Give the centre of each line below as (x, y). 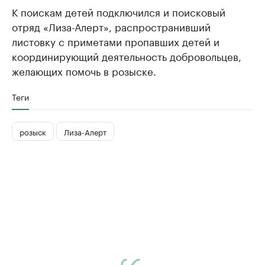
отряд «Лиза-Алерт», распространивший (111, 26)
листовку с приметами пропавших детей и (116, 41)
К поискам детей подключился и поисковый (119, 11)
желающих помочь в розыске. (84, 70)
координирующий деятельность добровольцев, (127, 56)
